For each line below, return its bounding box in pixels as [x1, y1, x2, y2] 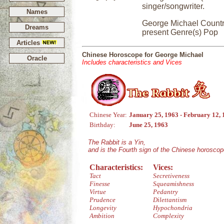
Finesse [89, 180, 110, 187]
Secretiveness [153, 172, 189, 179]
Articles [16, 39, 42, 46]
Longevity [89, 204, 116, 211]
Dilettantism [153, 196, 186, 203]
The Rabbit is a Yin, [88, 138, 145, 146]
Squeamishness [153, 180, 194, 187]
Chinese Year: [89, 111, 127, 118]
